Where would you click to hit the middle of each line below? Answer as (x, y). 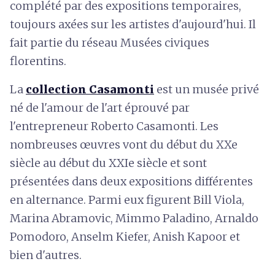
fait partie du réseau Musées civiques (110, 42)
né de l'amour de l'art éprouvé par (100, 107)
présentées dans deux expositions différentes (131, 181)
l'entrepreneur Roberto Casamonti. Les (114, 126)
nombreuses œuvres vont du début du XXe (124, 144)
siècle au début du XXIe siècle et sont (108, 163)
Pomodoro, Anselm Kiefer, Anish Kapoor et (125, 236)
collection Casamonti (90, 89)
